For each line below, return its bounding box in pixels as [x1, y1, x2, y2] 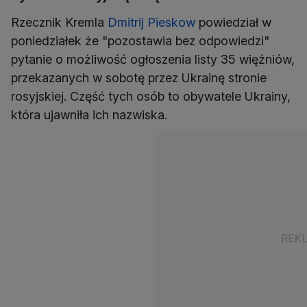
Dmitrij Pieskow [108, 15, 195, 29]
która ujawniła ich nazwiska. [11, 108, 167, 122]
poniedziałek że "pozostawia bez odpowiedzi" [11, 34, 269, 48]
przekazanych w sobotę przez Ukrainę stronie [11, 71, 267, 85]
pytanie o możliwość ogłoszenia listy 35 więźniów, [11, 52, 295, 66]
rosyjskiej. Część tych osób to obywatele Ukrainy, [11, 89, 291, 103]
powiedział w [195, 15, 271, 29]
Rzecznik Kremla [11, 15, 108, 29]
